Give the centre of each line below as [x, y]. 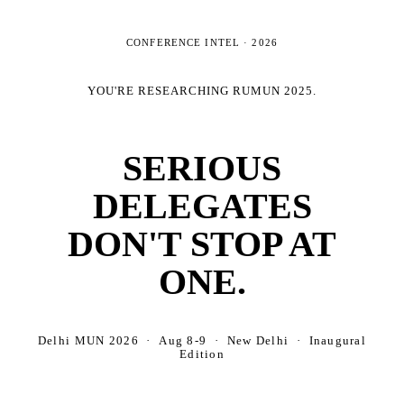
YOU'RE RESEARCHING [160, 91]
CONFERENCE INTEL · [189, 42]
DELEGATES [202, 206]
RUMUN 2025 [273, 91]
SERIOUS [202, 168]
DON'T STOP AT [202, 243]
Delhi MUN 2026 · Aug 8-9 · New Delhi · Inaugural [202, 340]
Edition [202, 354]
